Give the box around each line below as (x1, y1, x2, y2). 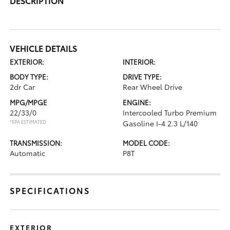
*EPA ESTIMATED (10, 118, 47, 125)
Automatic (10, 147, 46, 158)
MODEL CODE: (123, 138, 170, 147)
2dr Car (10, 81, 35, 92)
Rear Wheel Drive (123, 81, 182, 92)
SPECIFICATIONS (10, 184, 90, 196)
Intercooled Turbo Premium (123, 107, 217, 118)
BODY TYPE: (10, 71, 49, 81)
